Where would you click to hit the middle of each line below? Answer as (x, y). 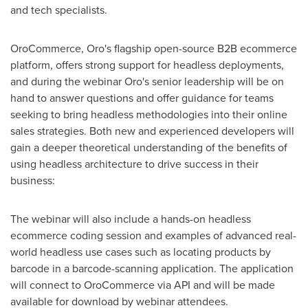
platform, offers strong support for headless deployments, (147, 65)
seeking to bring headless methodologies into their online (149, 114)
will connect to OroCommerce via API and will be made (143, 285)
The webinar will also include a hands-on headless (131, 219)
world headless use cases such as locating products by (141, 252)
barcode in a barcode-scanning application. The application (152, 268)
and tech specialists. (59, 10)
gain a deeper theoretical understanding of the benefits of (149, 147)
